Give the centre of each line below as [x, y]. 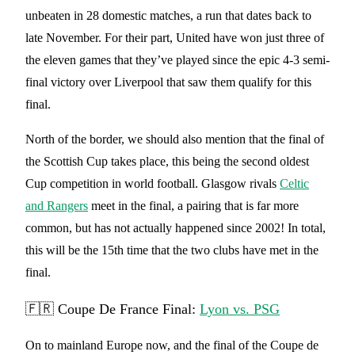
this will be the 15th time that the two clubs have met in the [172, 250]
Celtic [294, 184]
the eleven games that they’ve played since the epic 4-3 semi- [177, 60]
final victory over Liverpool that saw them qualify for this [168, 82]
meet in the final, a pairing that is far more [193, 206]
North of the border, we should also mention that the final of [175, 139]
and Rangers [57, 206]
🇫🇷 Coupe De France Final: [113, 309]
